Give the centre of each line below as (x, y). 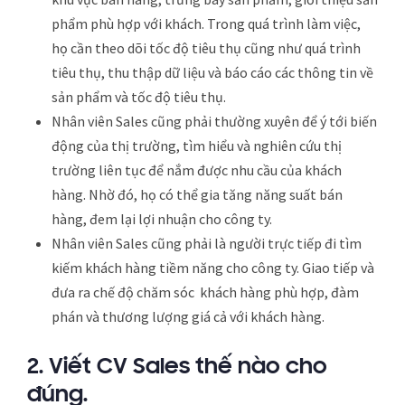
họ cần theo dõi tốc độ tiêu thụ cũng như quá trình (206, 47)
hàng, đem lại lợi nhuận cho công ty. (162, 218)
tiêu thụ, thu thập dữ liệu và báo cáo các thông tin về (212, 72)
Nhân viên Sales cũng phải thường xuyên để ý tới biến (214, 121)
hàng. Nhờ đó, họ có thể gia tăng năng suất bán (197, 194)
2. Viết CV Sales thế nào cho (177, 367)
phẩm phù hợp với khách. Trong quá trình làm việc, (206, 23)
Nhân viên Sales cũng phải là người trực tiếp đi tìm (207, 243)
